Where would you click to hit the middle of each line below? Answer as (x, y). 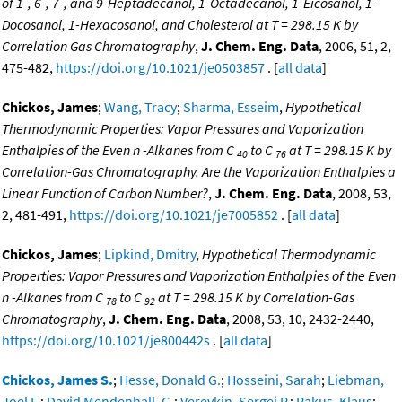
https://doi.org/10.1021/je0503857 (160, 68)
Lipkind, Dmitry (150, 254)
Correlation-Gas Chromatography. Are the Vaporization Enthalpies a (199, 172)
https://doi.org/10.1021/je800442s (106, 341)
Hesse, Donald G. (170, 380)
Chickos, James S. (57, 380)
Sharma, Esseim (231, 107)
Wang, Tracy (140, 107)
